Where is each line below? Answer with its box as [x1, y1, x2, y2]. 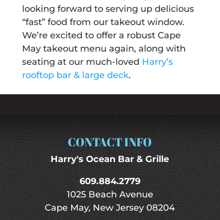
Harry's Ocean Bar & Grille [51, 154, 169, 165]
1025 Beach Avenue [66, 189, 153, 200]
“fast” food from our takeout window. [22, 17, 184, 28]
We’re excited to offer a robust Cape [22, 30, 181, 41]
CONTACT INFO [68, 134, 152, 150]
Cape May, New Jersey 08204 [45, 202, 175, 214]
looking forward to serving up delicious [22, 3, 194, 15]
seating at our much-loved [22, 56, 142, 68]
